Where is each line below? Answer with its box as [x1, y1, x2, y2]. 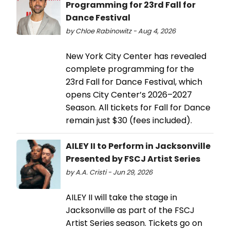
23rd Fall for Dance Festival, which [66, 75, 202, 88]
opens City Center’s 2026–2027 [66, 88, 192, 101]
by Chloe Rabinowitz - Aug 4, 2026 [66, 26, 176, 35]
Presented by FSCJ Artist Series [66, 152, 200, 165]
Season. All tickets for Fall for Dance [66, 101, 210, 113]
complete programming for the [66, 63, 194, 75]
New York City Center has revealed [66, 50, 206, 62]
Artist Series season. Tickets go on [66, 217, 202, 229]
